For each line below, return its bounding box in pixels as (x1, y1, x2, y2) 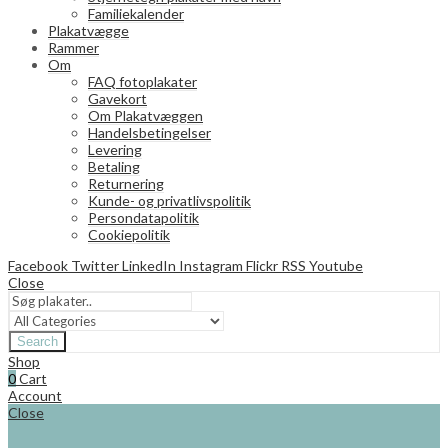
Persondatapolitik (88, 208, 199, 226)
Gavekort (88, 89, 147, 107)
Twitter (71, 256, 119, 274)
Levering (88, 140, 142, 158)
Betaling (88, 157, 140, 175)
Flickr (246, 256, 278, 274)
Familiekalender (88, 4, 184, 22)
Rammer (48, 38, 99, 56)
